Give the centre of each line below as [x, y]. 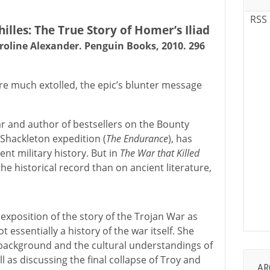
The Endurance [137, 139]
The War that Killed [160, 153]
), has [180, 139]
